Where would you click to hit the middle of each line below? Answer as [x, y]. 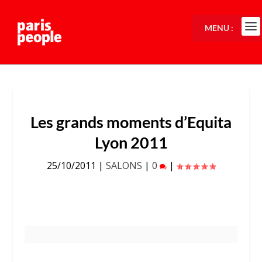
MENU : [219, 28]
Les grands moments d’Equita [131, 122]
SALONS [124, 166]
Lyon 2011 [131, 142]
